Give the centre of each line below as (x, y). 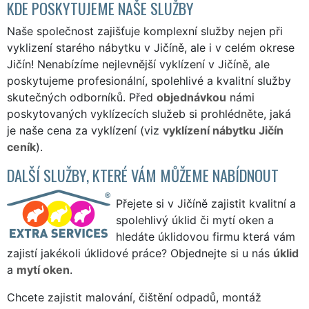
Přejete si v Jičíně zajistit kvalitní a (206, 203)
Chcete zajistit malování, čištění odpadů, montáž (134, 297)
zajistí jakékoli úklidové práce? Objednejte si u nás (140, 253)
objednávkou (191, 97)
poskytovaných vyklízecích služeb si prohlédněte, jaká (149, 113)
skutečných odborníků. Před (82, 97)
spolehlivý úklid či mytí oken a (195, 220)
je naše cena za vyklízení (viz (85, 130)
